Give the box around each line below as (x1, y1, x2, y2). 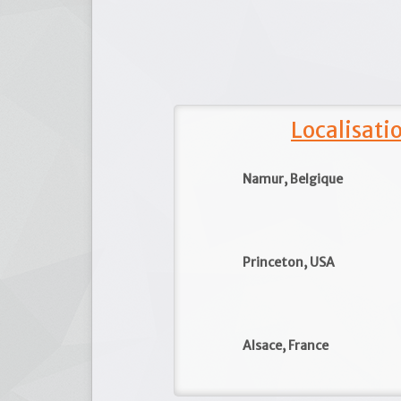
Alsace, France (243, 337, 329, 354)
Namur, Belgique (243, 171, 344, 188)
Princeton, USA (243, 254, 336, 271)
